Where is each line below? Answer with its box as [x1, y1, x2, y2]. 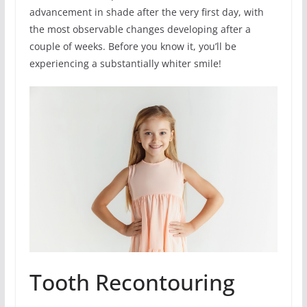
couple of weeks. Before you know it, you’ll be [29, 40, 236, 53]
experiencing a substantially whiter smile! [29, 57, 221, 71]
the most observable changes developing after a [29, 23, 251, 36]
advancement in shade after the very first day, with [29, 5, 264, 19]
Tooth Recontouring [29, 267, 235, 297]
